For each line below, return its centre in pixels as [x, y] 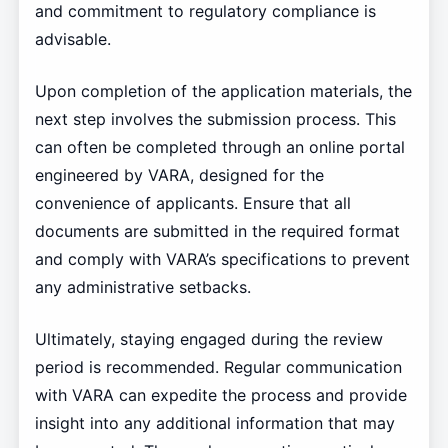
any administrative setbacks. [142, 287]
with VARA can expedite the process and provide [220, 395]
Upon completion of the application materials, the [223, 91]
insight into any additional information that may [214, 423]
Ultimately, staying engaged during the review [208, 339]
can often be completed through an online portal [219, 147]
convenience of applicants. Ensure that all [192, 203]
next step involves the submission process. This [215, 119]
